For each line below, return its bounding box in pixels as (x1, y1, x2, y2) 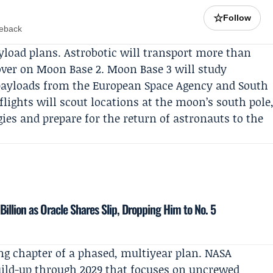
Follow (223, 13, 252, 23)
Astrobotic (64, 44, 118, 60)
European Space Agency (93, 77, 213, 93)
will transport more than (117, 44, 252, 60)
